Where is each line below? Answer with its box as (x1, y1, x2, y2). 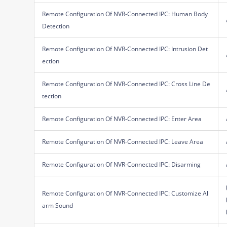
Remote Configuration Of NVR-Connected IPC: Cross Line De (42, 79, 211, 88)
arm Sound (42, 201, 73, 210)
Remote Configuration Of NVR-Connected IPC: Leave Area (42, 137, 204, 146)
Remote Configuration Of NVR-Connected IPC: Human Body (42, 9, 208, 18)
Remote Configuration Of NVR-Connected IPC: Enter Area (42, 114, 202, 123)
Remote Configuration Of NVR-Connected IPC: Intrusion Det (42, 44, 208, 53)
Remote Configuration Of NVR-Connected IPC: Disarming (42, 160, 201, 169)
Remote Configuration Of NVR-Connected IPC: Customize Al (42, 188, 209, 198)
